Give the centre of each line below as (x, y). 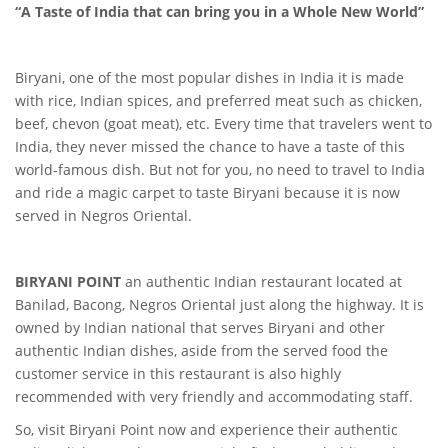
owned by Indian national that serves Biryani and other (200, 328)
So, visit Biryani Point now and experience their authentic (206, 430)
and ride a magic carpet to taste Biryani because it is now (207, 193)
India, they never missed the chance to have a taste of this (210, 147)
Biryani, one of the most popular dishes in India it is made (209, 78)
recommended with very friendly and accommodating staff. (214, 397)
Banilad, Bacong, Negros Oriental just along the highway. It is (219, 305)
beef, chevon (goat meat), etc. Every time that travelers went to (223, 124)
